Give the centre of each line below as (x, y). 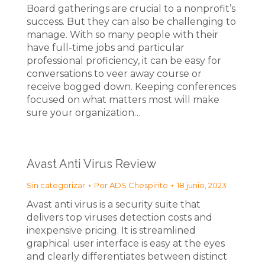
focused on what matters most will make (123, 100)
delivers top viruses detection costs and (119, 217)
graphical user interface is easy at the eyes (126, 243)
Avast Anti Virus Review (91, 164)
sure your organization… (84, 113)
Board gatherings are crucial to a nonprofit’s (131, 9)
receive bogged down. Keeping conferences (131, 87)
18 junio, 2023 (202, 185)
